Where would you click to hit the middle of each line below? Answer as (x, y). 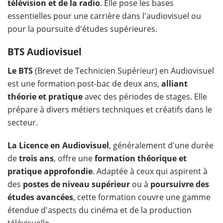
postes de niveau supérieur (76, 184)
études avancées (40, 197)
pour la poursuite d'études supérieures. (83, 29)
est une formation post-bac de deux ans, (84, 83)
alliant (174, 83)
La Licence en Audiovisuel (58, 145)
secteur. (24, 122)
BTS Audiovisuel (45, 52)
